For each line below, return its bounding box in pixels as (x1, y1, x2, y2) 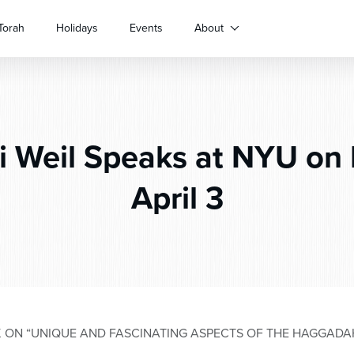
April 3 (130, 175, 224, 221)
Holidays (56, 20, 98, 36)
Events (130, 20, 163, 36)
